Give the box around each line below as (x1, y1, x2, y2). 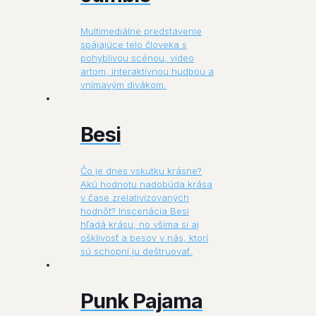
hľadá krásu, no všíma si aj (80, 218, 199, 230)
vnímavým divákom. (80, 78, 166, 90)
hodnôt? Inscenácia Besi (80, 205, 189, 217)
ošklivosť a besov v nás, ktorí (80, 231, 208, 243)
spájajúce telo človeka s (80, 38, 187, 50)
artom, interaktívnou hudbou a (80, 65, 214, 77)
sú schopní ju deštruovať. (80, 245, 193, 257)
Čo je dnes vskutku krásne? (80, 164, 202, 176)
